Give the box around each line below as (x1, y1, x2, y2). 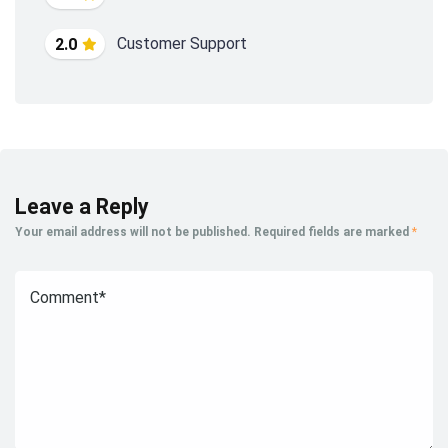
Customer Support (117, 34, 247, 54)
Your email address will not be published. (15, 225, 251, 240)
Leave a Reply (15, 194, 149, 220)
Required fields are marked (254, 225, 412, 240)
